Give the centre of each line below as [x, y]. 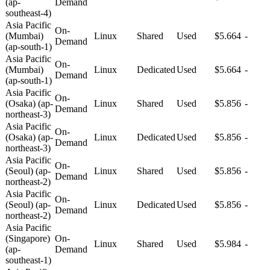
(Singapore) [28, 238]
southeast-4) [28, 13]
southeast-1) [28, 260]
